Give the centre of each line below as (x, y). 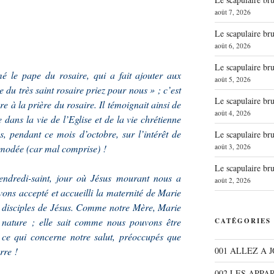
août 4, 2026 (232, 113)
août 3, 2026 (232, 147)
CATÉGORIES (243, 221)
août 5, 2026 (232, 80)
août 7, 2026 (232, 12)
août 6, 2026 (232, 46)
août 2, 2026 (232, 180)
